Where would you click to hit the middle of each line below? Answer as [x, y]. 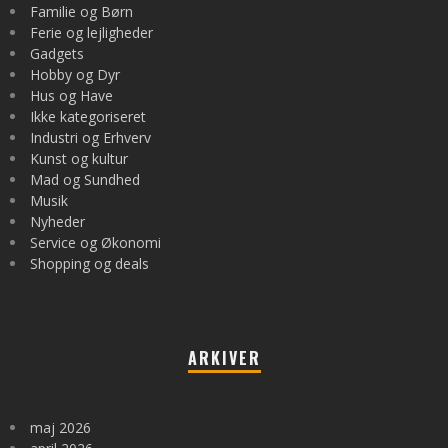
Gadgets [57, 54]
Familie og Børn [81, 12]
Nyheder [57, 222]
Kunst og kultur [79, 159]
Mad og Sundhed [85, 180]
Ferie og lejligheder [91, 33]
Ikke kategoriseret [88, 117]
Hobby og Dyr [75, 75]
